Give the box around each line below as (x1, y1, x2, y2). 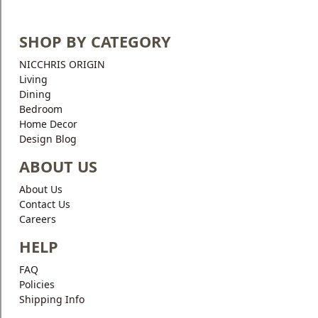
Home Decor (19, 117, 77, 131)
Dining (19, 87, 51, 101)
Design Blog (19, 132, 77, 146)
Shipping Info (19, 292, 84, 306)
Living (19, 72, 48, 86)
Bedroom (19, 102, 62, 116)
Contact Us (19, 197, 70, 211)
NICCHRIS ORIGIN (19, 57, 105, 71)
